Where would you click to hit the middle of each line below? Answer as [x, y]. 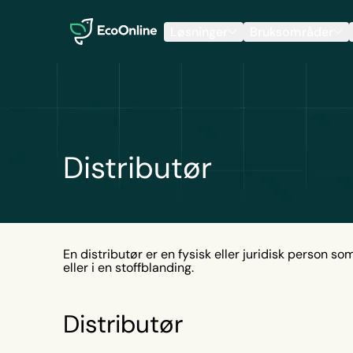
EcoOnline [91, 17]
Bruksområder [292, 31]
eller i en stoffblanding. [128, 268]
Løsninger [199, 31]
